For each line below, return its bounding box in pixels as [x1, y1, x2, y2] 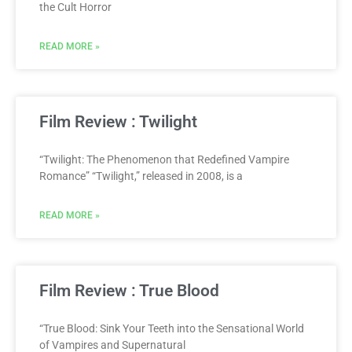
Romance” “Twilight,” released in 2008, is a [39, 169, 243, 182]
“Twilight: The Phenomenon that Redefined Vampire [39, 152, 289, 166]
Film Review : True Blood [39, 280, 219, 300]
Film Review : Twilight [39, 112, 197, 131]
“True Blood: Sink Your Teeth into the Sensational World [39, 321, 304, 335]
